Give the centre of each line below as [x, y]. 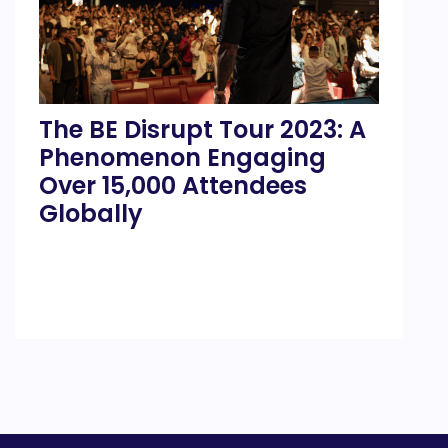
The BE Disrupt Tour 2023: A [202, 129]
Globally [91, 213]
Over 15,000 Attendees [173, 185]
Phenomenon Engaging [182, 157]
